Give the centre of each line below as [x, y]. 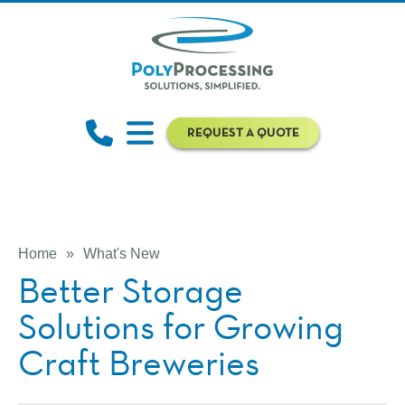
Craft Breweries [139, 363]
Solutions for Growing [181, 326]
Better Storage [131, 290]
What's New [122, 254]
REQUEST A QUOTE [243, 133]
